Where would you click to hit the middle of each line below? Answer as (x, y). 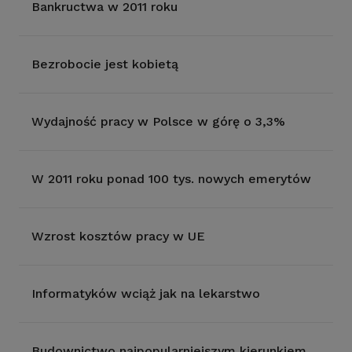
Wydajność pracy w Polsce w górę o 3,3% (158, 121)
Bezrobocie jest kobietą (105, 64)
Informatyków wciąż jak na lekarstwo (146, 293)
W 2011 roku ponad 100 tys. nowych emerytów (171, 179)
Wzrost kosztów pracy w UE (118, 236)
